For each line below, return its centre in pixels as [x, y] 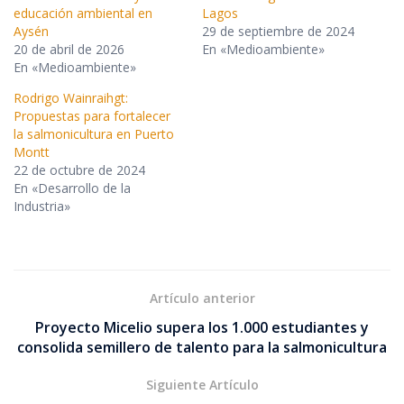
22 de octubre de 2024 [79, 170]
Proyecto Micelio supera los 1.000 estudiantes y [202, 328]
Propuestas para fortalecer [92, 116]
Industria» [42, 207]
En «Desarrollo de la [72, 188]
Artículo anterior [202, 298]
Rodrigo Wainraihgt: [71, 98]
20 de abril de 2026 [69, 50]
